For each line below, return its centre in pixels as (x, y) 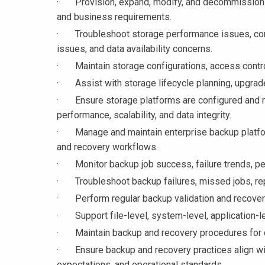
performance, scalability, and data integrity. (144, 115)
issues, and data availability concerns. (135, 49)
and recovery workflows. (107, 147)
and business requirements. (114, 17)
